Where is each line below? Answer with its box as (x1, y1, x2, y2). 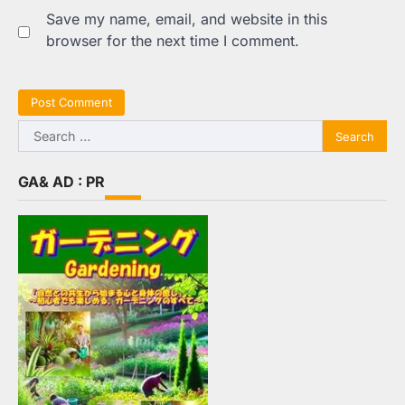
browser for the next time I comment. (46, 31, 299, 50)
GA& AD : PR (18, 173, 105, 192)
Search (17, 121, 64, 140)
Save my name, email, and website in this (46, 9, 327, 28)
